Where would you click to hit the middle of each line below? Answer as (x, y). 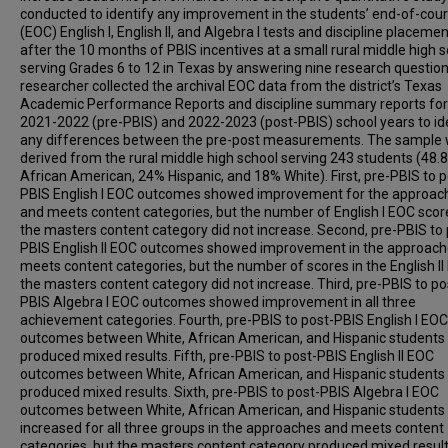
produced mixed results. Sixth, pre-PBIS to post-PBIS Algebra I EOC (229, 392)
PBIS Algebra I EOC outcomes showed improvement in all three (218, 302)
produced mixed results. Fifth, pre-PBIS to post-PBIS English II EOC (227, 356)
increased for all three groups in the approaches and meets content (232, 428)
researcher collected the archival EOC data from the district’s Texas (231, 86)
